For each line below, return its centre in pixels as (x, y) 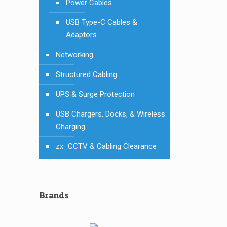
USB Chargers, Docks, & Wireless (110, 114)
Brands (54, 195)
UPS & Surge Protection (95, 94)
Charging (70, 127)
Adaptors (81, 35)
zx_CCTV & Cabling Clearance (106, 146)
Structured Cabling (86, 74)
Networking (74, 55)
